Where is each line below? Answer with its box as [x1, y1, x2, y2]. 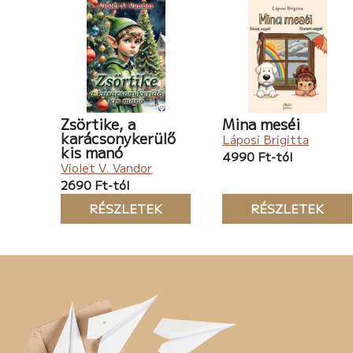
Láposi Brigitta [222, 131, 310, 148]
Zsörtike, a [61, 113, 136, 135]
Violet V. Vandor [61, 159, 153, 176]
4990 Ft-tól [222, 148, 293, 165]
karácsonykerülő [61, 128, 176, 149]
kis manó [61, 142, 124, 163]
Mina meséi [222, 113, 301, 135]
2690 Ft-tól [61, 176, 130, 194]
